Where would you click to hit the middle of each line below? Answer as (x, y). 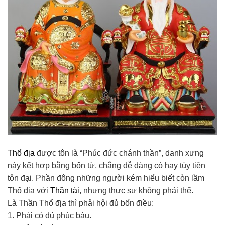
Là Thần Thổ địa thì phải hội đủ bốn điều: (81, 203)
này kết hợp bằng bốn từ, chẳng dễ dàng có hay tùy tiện (106, 165)
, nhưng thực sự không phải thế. (136, 191)
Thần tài (65, 191)
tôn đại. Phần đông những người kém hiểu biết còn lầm (106, 178)
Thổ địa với (29, 191)
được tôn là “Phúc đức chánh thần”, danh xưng (119, 153)
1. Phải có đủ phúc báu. (49, 216)
